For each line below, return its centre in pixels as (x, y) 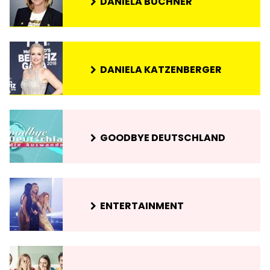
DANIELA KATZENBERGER (161, 70)
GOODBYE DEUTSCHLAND (163, 138)
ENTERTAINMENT (142, 206)
